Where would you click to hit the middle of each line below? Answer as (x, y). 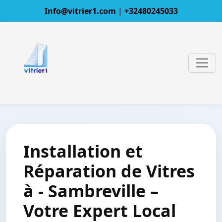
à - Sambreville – (91, 191)
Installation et (83, 151)
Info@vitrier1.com (81, 11)
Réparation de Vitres (109, 171)
